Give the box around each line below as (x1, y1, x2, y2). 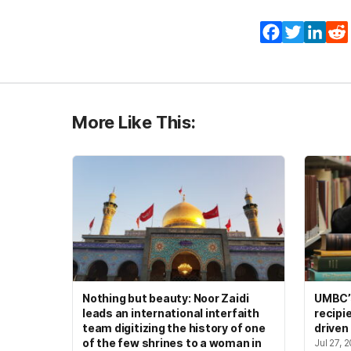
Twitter (304, 24, 349, 41)
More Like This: (72, 112, 196, 133)
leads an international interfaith (82, 306, 259, 320)
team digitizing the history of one (82, 321, 266, 335)
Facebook (282, 24, 343, 41)
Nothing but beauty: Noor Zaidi (82, 291, 249, 306)
